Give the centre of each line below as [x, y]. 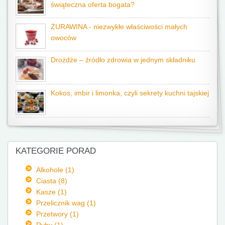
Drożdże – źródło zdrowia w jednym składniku [123, 60]
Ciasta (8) [51, 181]
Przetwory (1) [57, 214]
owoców [64, 38]
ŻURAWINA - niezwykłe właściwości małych [119, 27]
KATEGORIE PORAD [56, 151]
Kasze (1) [51, 192]
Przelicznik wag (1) [66, 203]
